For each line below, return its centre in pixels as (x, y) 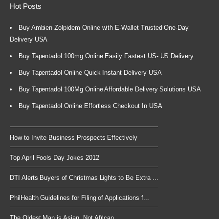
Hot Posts (26, 6)
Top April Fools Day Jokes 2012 (55, 157)
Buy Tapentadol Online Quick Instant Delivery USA (90, 72)
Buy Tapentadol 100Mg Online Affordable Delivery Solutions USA (109, 89)
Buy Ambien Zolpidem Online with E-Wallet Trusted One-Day (104, 27)
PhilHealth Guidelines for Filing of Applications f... (79, 197)
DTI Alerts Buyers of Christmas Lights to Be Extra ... (84, 177)
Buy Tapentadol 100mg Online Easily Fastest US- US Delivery (106, 56)
